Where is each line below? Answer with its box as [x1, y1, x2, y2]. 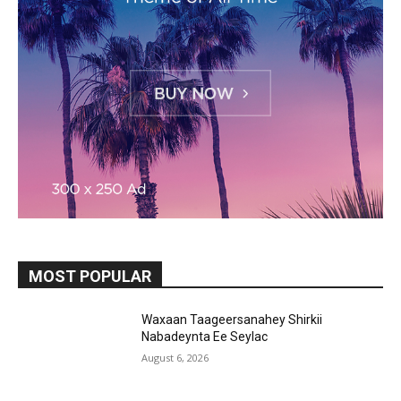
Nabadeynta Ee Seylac [141, 328, 269, 344]
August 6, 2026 [141, 350, 209, 364]
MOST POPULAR [29, 266, 151, 286]
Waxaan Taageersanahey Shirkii [141, 311, 323, 327]
